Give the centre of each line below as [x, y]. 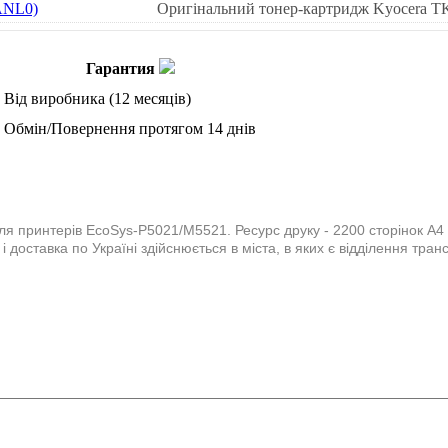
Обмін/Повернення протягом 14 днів [130, 128]
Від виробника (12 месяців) [97, 98]
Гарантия [120, 68]
